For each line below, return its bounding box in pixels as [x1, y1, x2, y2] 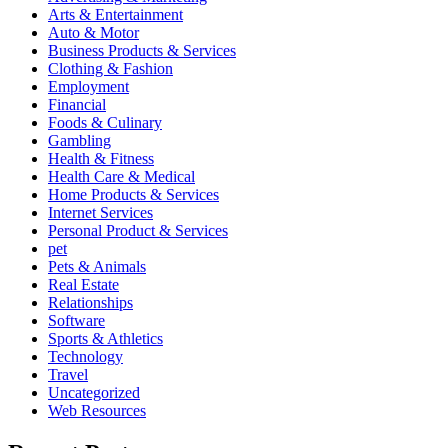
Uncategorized [48, 384, 140, 402]
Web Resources [48, 402, 146, 420]
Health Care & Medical [48, 168, 195, 186]
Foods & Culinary [48, 114, 162, 132]
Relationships [48, 294, 133, 312]
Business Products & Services [48, 42, 236, 60]
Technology [48, 348, 123, 366]
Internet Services [48, 204, 153, 222]
